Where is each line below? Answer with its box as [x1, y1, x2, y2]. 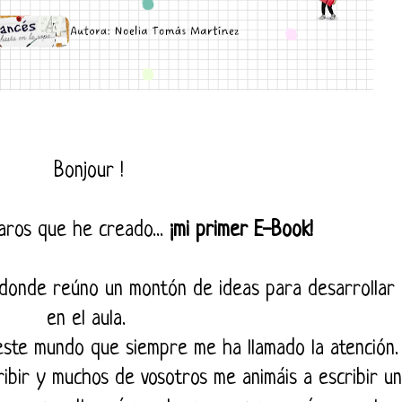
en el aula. [46, 309, 132, 332]
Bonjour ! [54, 161, 124, 184]
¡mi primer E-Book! [169, 220, 319, 243]
